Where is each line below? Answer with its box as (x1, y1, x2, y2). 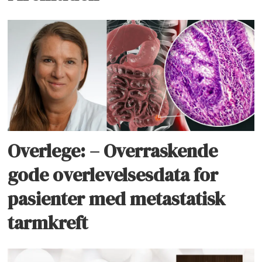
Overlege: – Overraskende (8, 138, 218, 164)
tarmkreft (8, 210, 88, 236)
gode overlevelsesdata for (8, 162, 219, 188)
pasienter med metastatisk (8, 186, 226, 212)
